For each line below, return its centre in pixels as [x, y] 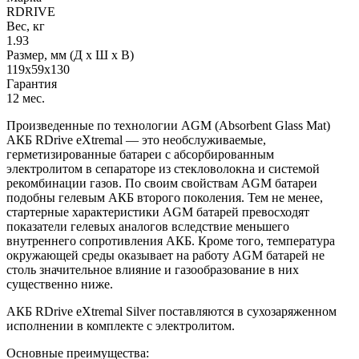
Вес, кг [26, 26]
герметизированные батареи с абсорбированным [140, 154]
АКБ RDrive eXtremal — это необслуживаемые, [136, 139]
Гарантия [32, 83]
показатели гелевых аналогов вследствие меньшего [148, 226]
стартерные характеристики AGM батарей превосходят [158, 212]
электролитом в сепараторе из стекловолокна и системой [163, 168]
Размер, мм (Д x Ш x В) [70, 54]
